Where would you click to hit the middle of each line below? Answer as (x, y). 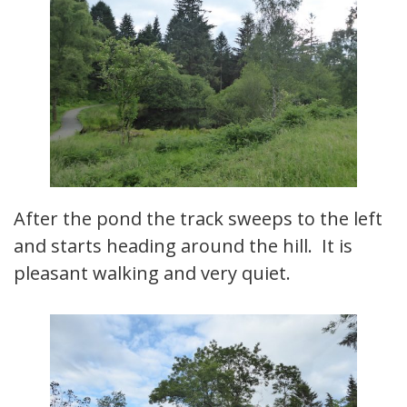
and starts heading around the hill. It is (183, 246)
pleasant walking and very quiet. (152, 273)
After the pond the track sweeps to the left (198, 219)
